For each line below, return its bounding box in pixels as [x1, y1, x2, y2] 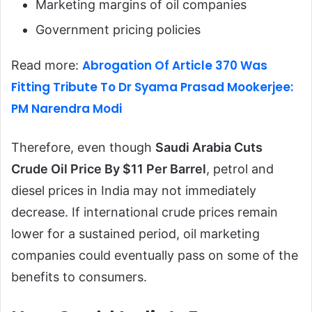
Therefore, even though [11, 140, 155, 155]
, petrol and [206, 162, 274, 177]
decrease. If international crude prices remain [11, 205, 278, 220]
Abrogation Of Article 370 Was [82, 57, 267, 75]
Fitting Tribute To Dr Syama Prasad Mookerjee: [11, 79, 293, 96]
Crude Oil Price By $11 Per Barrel [11, 162, 206, 177]
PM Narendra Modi [11, 100, 122, 118]
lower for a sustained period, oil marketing [11, 226, 260, 242]
